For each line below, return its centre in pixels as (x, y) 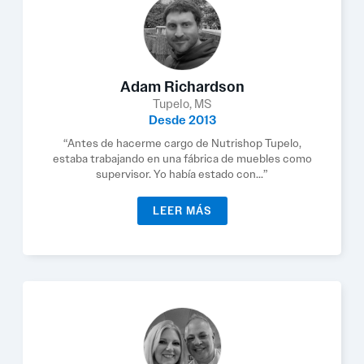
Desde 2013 (182, 120)
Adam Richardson (182, 87)
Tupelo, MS (182, 104)
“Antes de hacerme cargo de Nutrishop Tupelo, (182, 143)
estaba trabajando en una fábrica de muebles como (182, 158)
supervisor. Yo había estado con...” (182, 174)
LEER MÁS (182, 211)
